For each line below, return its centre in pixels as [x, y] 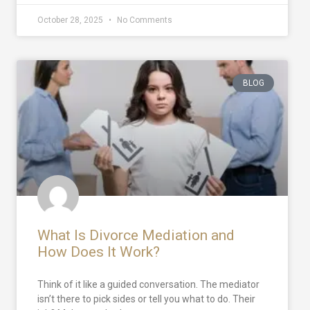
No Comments [144, 20]
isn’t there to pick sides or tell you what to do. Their [146, 299]
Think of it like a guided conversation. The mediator [148, 284]
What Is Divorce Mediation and [136, 235]
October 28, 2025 [71, 20]
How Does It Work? [99, 252]
